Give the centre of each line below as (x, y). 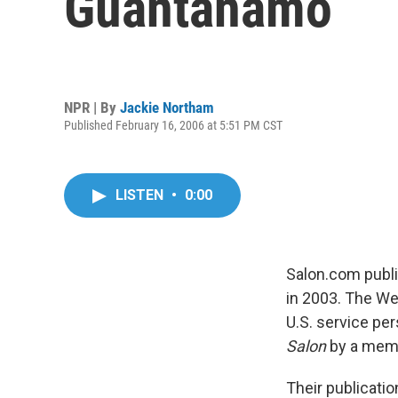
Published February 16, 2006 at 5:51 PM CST (173, 125)
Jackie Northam (167, 107)
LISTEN (141, 195)
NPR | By (92, 107)
